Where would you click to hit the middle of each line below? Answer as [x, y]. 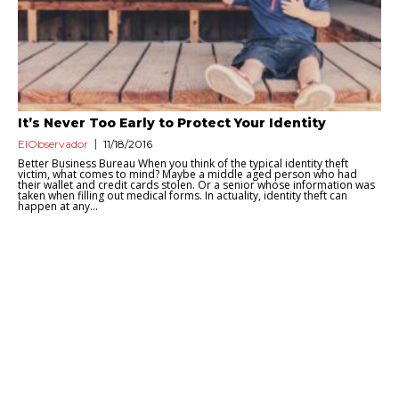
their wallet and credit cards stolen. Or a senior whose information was [196, 185]
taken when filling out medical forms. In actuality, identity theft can [183, 196]
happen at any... [58, 207]
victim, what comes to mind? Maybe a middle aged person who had [187, 175]
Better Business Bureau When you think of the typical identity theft [183, 164]
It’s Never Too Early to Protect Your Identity [172, 123]
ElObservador [53, 144]
